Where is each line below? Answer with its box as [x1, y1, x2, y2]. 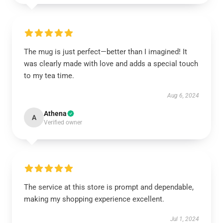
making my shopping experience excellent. [24, 195, 164, 204]
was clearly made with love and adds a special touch [24, 59, 198, 68]
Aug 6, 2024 [167, 92, 199, 99]
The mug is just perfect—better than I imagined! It [24, 47, 187, 56]
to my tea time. [24, 71, 74, 80]
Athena [44, 110, 67, 117]
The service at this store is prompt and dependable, [24, 183, 194, 192]
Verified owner [44, 119, 82, 126]
